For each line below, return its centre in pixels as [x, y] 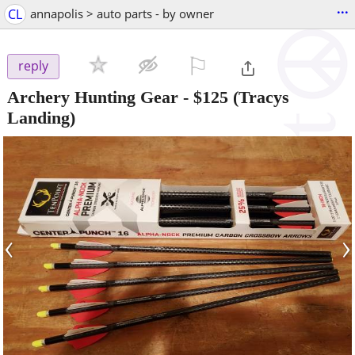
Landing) [41, 117]
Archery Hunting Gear [93, 97]
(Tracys [259, 97]
